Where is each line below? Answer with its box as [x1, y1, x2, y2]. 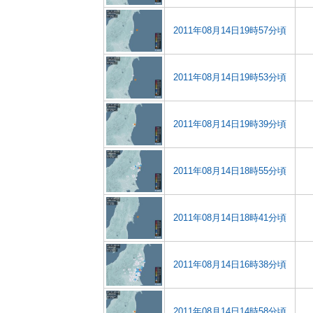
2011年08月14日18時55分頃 [173, 166, 286, 176]
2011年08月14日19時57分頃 [173, 25, 286, 36]
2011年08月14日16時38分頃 [173, 259, 286, 270]
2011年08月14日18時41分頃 [173, 212, 286, 223]
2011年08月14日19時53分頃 [173, 72, 286, 82]
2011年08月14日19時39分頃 [173, 119, 286, 129]
